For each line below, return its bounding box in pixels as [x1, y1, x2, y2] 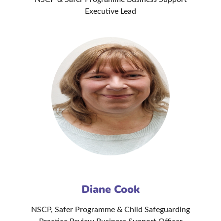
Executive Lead [85, 7, 136, 16]
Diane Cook [81, 182, 140, 197]
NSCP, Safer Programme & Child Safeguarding [31, 206, 190, 214]
